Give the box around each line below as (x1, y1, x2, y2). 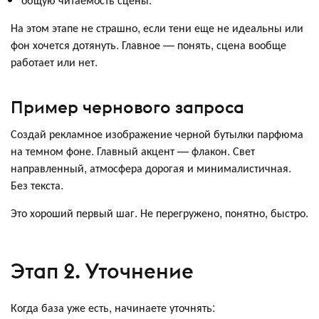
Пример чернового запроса (11, 96, 244, 118)
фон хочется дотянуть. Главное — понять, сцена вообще (11, 36, 286, 53)
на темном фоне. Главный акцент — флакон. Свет (11, 142, 255, 159)
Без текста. (11, 177, 63, 194)
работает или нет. (11, 53, 98, 70)
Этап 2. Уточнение (11, 257, 194, 284)
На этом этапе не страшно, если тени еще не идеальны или (11, 19, 303, 36)
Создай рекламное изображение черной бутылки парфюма (11, 125, 303, 142)
